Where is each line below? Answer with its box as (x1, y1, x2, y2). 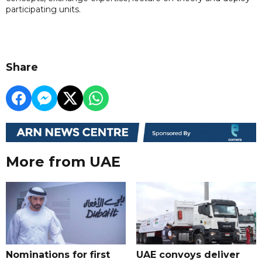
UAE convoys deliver (136, 249, 240, 261)
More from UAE (6, 153, 120, 171)
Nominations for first (6, 249, 110, 261)
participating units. (6, 4, 81, 15)
